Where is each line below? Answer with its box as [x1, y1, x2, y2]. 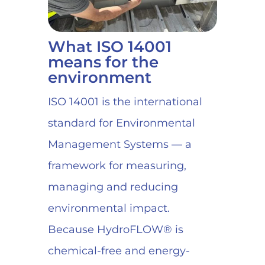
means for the [47, 53, 159, 72]
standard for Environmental [47, 117, 195, 130]
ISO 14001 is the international [47, 95, 202, 109]
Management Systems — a [47, 138, 192, 151]
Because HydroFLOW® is [47, 223, 183, 237]
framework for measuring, [47, 159, 186, 173]
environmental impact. [47, 202, 170, 215]
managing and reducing [47, 180, 178, 194]
